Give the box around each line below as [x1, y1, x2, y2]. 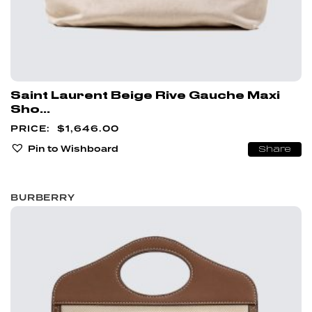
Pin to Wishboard [28, 143, 118, 154]
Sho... [10, 103, 50, 116]
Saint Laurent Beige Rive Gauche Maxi [10, 89, 280, 102]
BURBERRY [10, 192, 75, 203]
